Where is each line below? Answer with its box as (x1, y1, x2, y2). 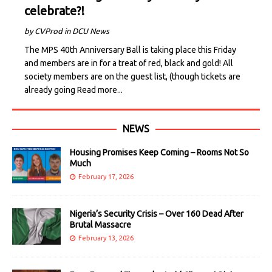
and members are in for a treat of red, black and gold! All (24, 58, 233, 68)
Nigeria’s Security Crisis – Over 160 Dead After (70, 208, 243, 219)
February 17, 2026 (78, 172, 134, 180)
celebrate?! (24, 3, 84, 18)
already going (24, 84, 77, 95)
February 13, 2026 (78, 234, 134, 242)
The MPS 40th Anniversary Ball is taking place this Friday (24, 44, 236, 55)
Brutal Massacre (70, 219, 131, 229)
